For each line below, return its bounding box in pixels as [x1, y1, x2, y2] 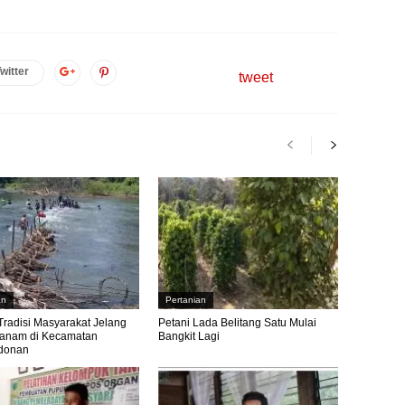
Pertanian [165, 294, 206, 305]
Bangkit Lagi [157, 329, 220, 343]
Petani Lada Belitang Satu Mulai [157, 316, 316, 329]
